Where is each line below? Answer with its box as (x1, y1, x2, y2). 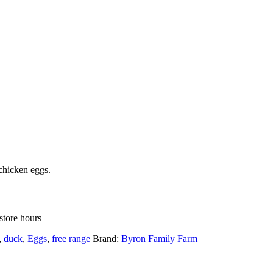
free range (52, 233, 90, 244)
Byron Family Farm (121, 233, 197, 244)
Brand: (93, 233, 121, 244)
